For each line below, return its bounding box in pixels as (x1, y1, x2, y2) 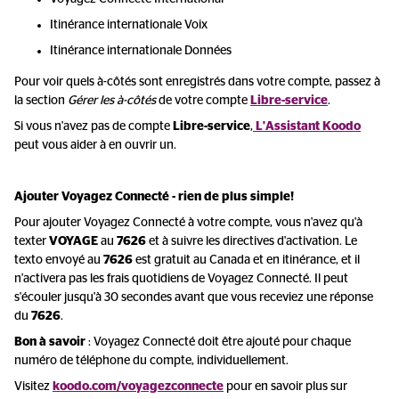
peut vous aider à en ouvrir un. (14, 139, 176, 151)
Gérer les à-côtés (68, 94, 156, 107)
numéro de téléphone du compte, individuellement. (14, 354, 289, 367)
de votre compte (156, 94, 250, 107)
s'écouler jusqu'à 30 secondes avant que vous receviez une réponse (14, 291, 373, 304)
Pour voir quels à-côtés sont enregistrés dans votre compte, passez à (14, 76, 380, 88)
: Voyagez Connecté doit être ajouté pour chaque (88, 336, 351, 348)
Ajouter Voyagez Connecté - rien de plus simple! (14, 191, 294, 203)
